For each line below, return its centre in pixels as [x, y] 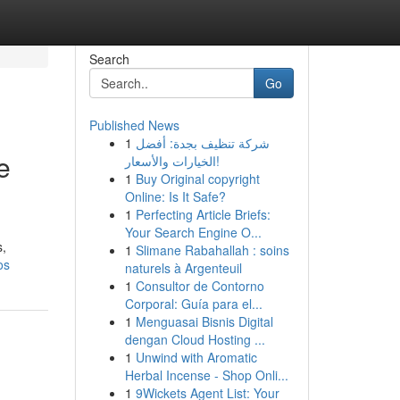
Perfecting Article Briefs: [203, 214]
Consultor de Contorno [200, 286]
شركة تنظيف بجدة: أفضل [202, 143]
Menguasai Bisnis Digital [204, 321]
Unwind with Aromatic [196, 357]
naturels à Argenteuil [183, 268]
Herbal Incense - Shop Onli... [206, 375]
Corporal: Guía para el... [193, 304]
